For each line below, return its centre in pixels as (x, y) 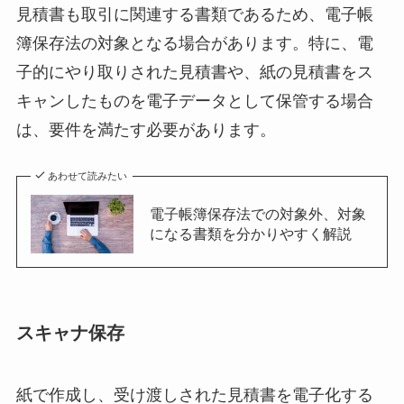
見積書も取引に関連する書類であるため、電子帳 (194, 14)
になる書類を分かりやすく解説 (250, 234)
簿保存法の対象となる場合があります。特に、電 (194, 43)
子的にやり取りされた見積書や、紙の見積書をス (194, 72)
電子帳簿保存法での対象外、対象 (257, 214)
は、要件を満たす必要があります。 (146, 129)
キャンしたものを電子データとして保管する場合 (194, 101)
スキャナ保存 (70, 332)
